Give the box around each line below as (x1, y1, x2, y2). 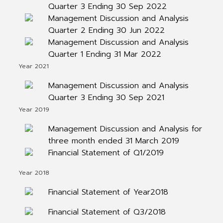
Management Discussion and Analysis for (48, 123, 202, 135)
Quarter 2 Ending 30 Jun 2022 (48, 24, 165, 36)
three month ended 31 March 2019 (48, 135, 179, 147)
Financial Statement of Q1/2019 (48, 147, 164, 159)
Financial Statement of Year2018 (48, 186, 168, 198)
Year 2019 (18, 105, 49, 114)
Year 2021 (18, 62, 49, 71)
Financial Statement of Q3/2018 (48, 206, 166, 218)
